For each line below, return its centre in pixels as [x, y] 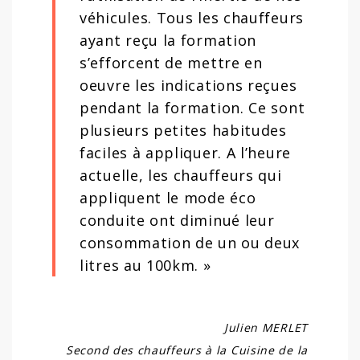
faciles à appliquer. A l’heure [185, 153]
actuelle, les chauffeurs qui [181, 175]
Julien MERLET [266, 327]
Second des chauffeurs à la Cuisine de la [187, 350]
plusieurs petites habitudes [183, 130]
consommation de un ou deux [190, 243]
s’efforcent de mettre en [171, 63]
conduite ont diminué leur [177, 220]
